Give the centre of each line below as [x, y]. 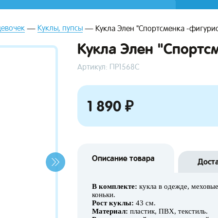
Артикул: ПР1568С [108, 67]
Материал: [110, 211]
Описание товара [123, 158]
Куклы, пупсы [60, 28]
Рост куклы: [113, 203]
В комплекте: [115, 186]
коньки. [104, 195]
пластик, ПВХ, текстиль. [168, 211]
